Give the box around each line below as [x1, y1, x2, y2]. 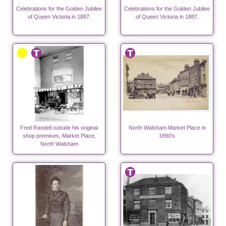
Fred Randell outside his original [20, 125, 98, 131]
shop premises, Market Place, [22, 133, 96, 139]
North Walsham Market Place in [128, 125, 206, 131]
